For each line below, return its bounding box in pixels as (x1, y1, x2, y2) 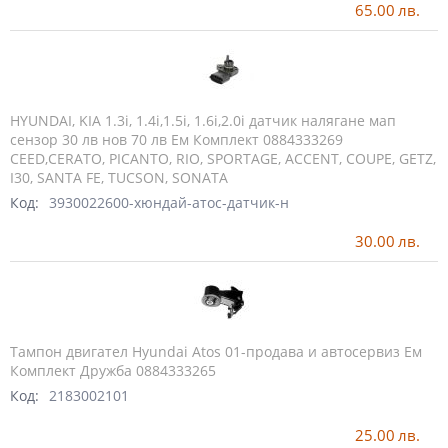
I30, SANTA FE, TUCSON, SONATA (10, 168, 228, 187)
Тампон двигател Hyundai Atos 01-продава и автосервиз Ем (10, 342, 422, 362)
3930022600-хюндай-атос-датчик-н (49, 193, 289, 212)
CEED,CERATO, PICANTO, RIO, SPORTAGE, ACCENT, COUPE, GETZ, (10, 149, 436, 168)
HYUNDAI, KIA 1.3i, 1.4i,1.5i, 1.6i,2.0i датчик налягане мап (10, 111, 396, 130)
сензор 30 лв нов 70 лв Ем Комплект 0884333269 (10, 130, 343, 149)
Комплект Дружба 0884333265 (10, 361, 216, 381)
